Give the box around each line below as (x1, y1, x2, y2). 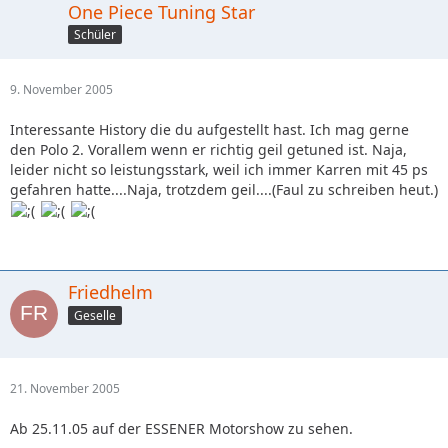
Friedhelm (68, 279, 153, 304)
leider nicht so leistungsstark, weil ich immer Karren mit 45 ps (10, 159, 428, 179)
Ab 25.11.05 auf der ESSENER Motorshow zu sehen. (10, 418, 353, 438)
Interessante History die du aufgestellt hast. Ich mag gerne (10, 119, 409, 139)
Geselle (74, 306, 116, 324)
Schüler (74, 26, 116, 44)
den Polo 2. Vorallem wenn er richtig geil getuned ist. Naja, (10, 139, 407, 159)
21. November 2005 (10, 379, 120, 397)
